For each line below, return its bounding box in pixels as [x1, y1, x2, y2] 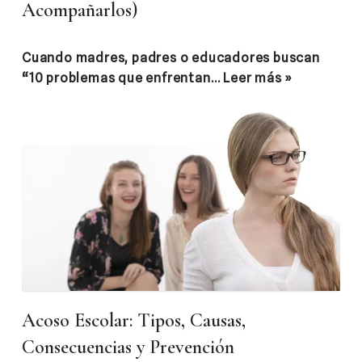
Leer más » [223, 69, 293, 86]
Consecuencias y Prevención [22, 335, 234, 360]
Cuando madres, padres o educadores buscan [22, 49, 320, 65]
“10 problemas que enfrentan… [22, 69, 224, 86]
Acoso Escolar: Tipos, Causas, [22, 309, 246, 333]
